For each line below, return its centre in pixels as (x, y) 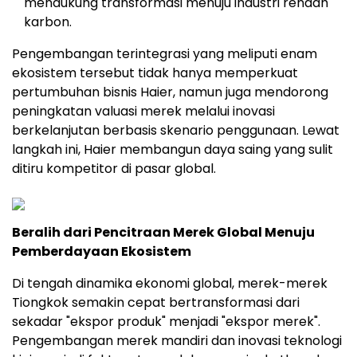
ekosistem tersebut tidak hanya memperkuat (155, 73)
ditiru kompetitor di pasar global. (114, 169)
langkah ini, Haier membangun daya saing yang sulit (173, 150)
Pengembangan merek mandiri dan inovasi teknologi (177, 341)
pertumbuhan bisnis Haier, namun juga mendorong (170, 92)
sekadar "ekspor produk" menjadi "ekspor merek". (166, 322)
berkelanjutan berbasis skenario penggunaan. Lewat (176, 131)
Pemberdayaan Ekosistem (102, 252)
